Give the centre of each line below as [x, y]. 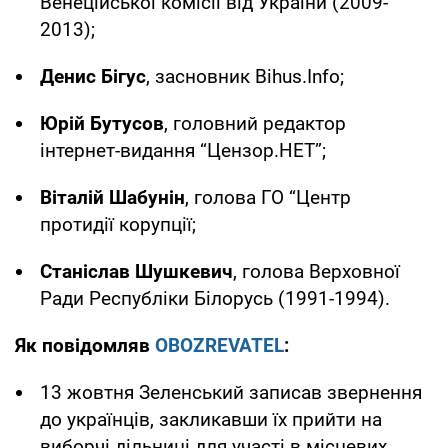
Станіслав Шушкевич [136, 271]
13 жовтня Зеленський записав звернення [231, 392]
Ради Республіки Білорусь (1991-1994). [215, 298]
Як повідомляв [85, 345]
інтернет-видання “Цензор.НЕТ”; [183, 150]
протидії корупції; [118, 224]
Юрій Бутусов [102, 123]
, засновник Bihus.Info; [245, 76]
